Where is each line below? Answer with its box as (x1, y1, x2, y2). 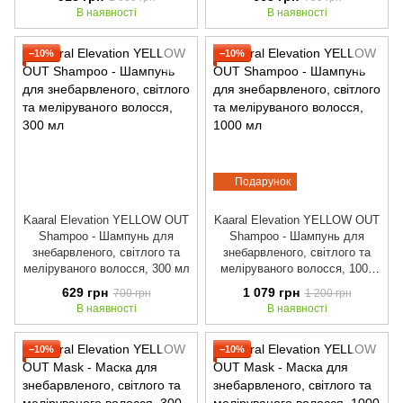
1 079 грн (242, 284, 300, 300)
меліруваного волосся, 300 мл (22, 262, 190, 276)
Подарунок (235, 175, 291, 189)
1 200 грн (304, 286, 352, 300)
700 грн (112, 286, 151, 300)
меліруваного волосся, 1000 (219, 262, 374, 276)
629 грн (61, 284, 108, 300)
